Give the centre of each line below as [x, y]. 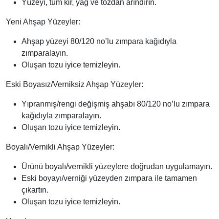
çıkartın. [35, 190]
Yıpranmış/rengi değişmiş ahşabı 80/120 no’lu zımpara [116, 104]
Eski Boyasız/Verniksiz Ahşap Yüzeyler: [75, 85]
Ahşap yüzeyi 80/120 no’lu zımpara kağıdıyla [99, 42]
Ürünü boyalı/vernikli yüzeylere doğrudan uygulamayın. [117, 167]
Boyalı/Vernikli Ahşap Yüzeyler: [60, 147]
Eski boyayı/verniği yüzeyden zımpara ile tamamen [109, 178]
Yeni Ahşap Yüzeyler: [43, 22]
